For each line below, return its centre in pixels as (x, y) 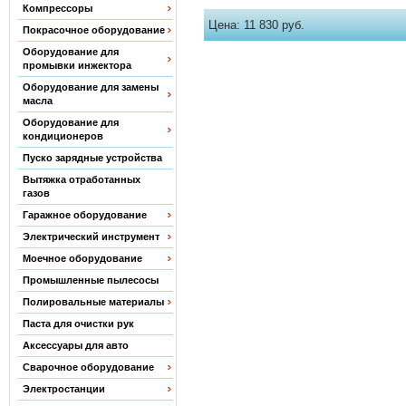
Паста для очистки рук (78, 324)
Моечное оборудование (82, 258)
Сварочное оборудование (88, 367)
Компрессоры (57, 8)
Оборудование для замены (90, 87)
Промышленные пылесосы (90, 280)
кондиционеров (63, 136)
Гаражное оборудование (84, 215)
